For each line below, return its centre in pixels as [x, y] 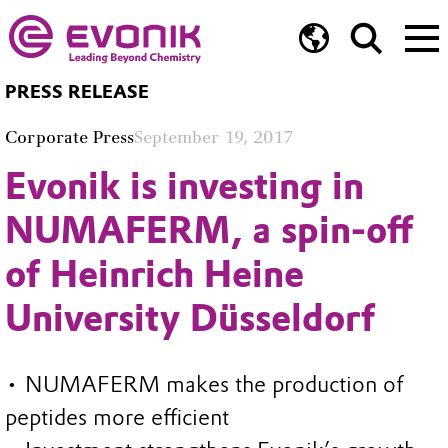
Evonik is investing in [184, 185]
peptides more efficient [117, 418]
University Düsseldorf [190, 317]
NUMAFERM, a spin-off [209, 229]
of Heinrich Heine [154, 273]
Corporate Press [69, 136]
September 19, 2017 [213, 136]
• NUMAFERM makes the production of [204, 385]
